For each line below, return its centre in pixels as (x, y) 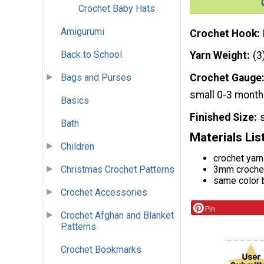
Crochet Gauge (226, 78)
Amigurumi (82, 32)
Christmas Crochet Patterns (118, 170)
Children (77, 147)
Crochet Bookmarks (101, 250)
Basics (75, 101)
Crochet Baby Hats (117, 9)
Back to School (91, 55)
